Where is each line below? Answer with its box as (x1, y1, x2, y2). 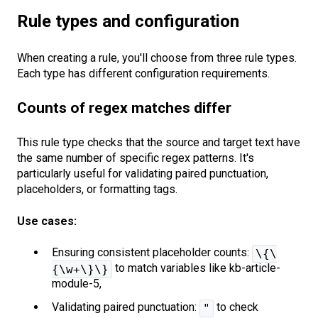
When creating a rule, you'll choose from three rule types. (17, 50, 297, 65)
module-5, (52, 277, 102, 291)
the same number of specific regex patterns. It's (17, 151, 254, 165)
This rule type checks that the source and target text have (17, 136, 300, 150)
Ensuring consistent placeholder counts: (52, 246, 252, 260)
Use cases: (17, 214, 77, 228)
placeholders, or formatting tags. (17, 182, 177, 197)
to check (214, 300, 258, 314)
